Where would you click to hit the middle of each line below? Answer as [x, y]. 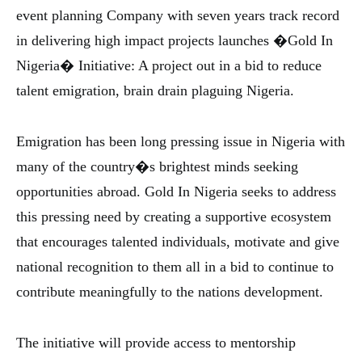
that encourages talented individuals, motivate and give [178, 242]
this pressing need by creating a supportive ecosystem [174, 217]
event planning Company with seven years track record [178, 15]
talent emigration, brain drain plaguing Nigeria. [155, 90]
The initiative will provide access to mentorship [156, 343]
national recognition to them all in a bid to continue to [175, 267]
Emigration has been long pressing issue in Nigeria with [181, 141]
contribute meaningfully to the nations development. [170, 292]
